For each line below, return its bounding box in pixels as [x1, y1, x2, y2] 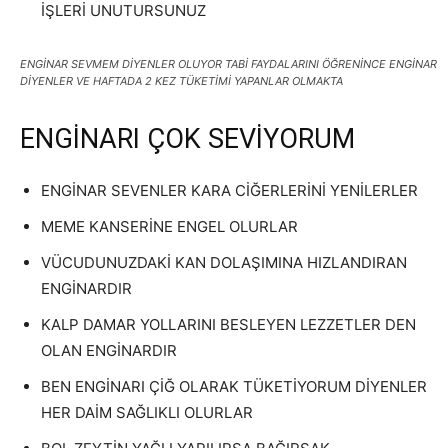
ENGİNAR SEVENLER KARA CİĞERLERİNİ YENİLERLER [41, 181, 418, 200]
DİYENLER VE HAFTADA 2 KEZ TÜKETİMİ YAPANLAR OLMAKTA [20, 74, 343, 88]
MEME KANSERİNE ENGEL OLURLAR [41, 217, 298, 236]
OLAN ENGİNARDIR [41, 341, 177, 360]
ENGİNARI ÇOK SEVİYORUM [20, 123, 355, 155]
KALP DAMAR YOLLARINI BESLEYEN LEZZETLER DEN [41, 315, 416, 334]
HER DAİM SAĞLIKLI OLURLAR [41, 403, 253, 422]
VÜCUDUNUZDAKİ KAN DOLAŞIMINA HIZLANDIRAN [41, 253, 407, 272]
